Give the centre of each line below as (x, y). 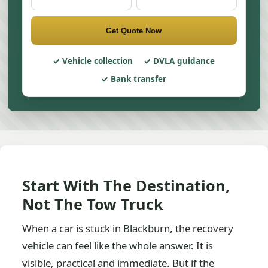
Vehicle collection (98, 61)
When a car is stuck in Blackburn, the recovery (128, 228)
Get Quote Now (134, 31)
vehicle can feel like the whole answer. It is (118, 246)
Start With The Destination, (126, 185)
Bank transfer (139, 79)
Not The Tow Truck (93, 204)
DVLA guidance (184, 61)
